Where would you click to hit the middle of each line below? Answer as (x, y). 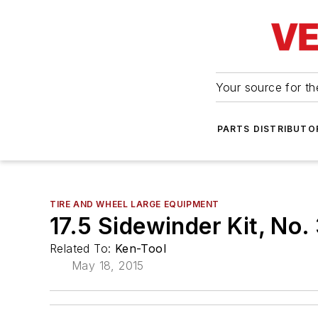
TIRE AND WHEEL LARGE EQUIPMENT (135, 204)
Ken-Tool (141, 248)
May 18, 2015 (108, 265)
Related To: (82, 248)
